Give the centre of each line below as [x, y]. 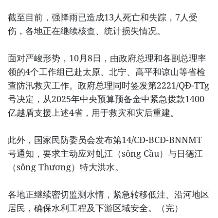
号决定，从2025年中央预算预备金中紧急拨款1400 [106, 99]
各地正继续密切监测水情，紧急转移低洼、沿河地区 [109, 194]
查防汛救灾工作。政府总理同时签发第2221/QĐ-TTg [109, 85]
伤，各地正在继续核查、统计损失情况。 [87, 30]
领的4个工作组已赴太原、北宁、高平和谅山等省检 [107, 71]
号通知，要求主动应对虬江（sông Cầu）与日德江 [105, 153]
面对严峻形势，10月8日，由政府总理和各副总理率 [107, 58]
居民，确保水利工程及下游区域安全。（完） [95, 208]
